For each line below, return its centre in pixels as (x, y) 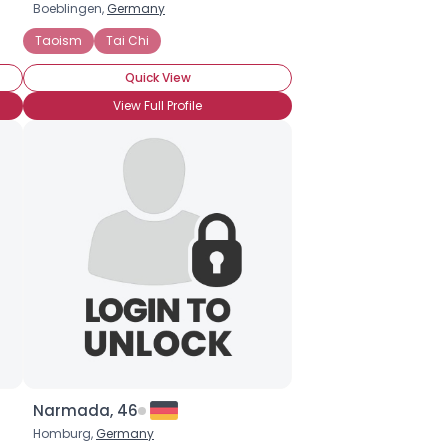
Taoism (58, 40)
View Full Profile (157, 105)
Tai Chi (127, 40)
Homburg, (64, 433)
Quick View (157, 77)
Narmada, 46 (85, 410)
